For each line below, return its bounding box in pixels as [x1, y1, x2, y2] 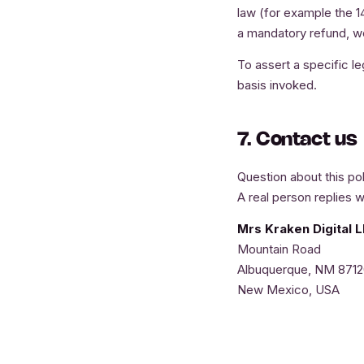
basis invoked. [237, 77, 317, 93]
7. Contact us [237, 131, 357, 149]
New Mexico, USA [237, 282, 340, 297]
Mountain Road [237, 241, 321, 257]
